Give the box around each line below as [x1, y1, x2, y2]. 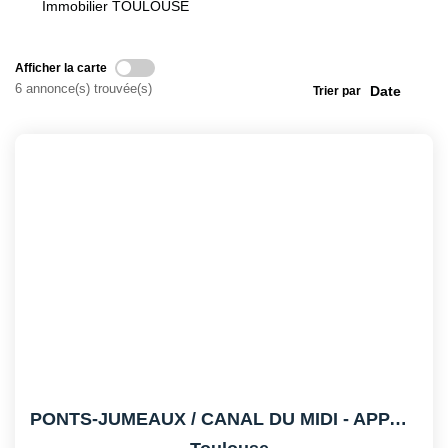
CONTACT [181, 28, 267, 48]
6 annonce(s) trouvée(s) [15, 80, 152, 96]
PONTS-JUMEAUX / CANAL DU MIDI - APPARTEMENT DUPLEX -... [389, 408, 407, 429]
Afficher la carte [15, 60, 107, 75]
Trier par [313, 83, 361, 98]
